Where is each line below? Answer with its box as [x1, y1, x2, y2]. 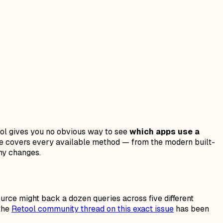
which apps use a [129, 126, 200, 137]
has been [174, 203, 209, 214]
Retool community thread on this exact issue [11, 203, 174, 214]
